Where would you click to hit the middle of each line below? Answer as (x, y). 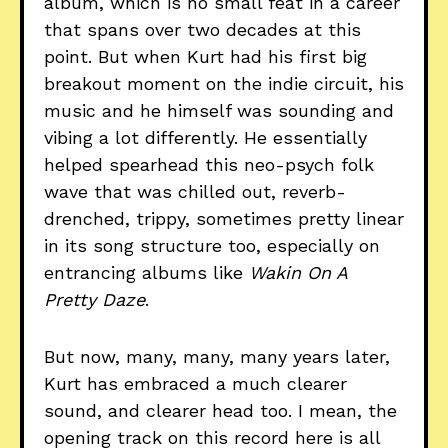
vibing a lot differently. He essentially (205, 138)
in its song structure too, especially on (212, 246)
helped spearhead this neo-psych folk (209, 165)
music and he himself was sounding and (219, 111)
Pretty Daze (94, 300)
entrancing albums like (146, 273)
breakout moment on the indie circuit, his (224, 84)
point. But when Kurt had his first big (205, 57)
